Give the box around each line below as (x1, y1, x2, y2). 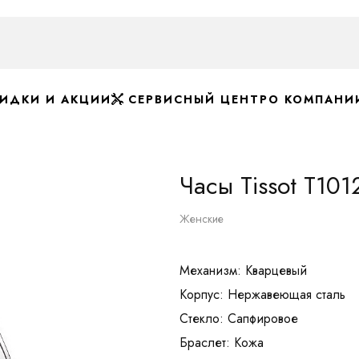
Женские (179, 211, 224, 227)
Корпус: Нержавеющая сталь (179, 285, 345, 304)
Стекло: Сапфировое (179, 309, 298, 328)
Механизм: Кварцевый (179, 261, 307, 280)
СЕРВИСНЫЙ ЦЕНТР (123, 91, 268, 107)
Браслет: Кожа (179, 333, 264, 352)
